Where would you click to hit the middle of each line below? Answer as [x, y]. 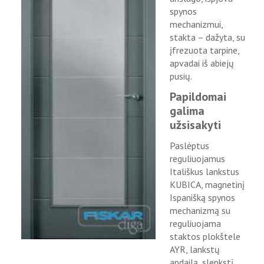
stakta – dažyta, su [208, 37]
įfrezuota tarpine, [205, 50]
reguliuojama [196, 223]
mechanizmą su [200, 210]
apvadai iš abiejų [202, 63]
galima [187, 111]
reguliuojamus [198, 159]
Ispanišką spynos [203, 197]
